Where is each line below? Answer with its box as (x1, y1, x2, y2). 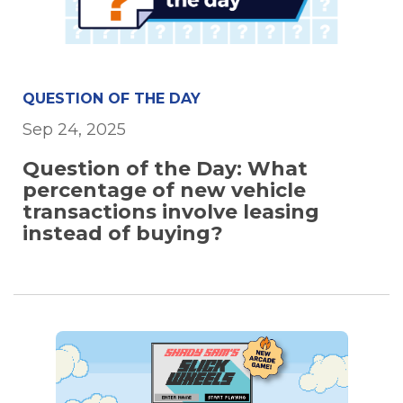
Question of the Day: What (22, 157, 308, 182)
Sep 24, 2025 (22, 120, 126, 140)
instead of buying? (22, 221, 223, 246)
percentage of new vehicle (22, 178, 306, 203)
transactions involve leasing (22, 200, 319, 225)
